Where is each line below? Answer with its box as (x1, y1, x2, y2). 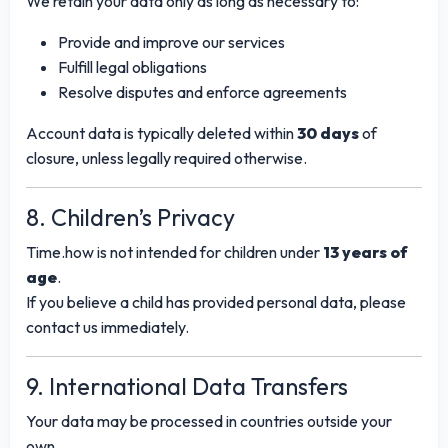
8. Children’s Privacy (26, 202, 235, 232)
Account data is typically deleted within (26, 122, 297, 143)
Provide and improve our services (58, 31, 285, 52)
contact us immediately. (26, 316, 189, 337)
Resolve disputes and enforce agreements (58, 81, 347, 102)
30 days (297, 122, 359, 143)
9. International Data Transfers (26, 371, 348, 401)
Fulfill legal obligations (58, 56, 207, 77)
